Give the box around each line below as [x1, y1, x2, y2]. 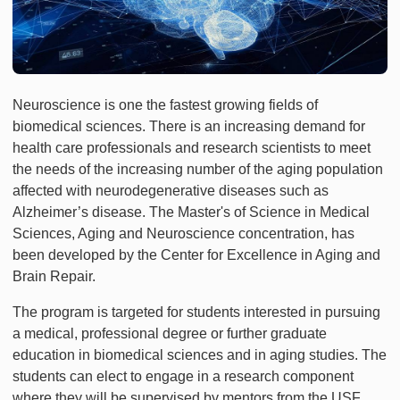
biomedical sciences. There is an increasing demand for [12, 118, 365, 134]
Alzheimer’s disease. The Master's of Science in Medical [12, 204, 370, 220]
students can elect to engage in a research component [12, 368, 354, 384]
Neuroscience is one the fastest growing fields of [12, 96, 318, 112]
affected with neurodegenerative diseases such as [12, 182, 329, 198]
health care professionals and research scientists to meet [12, 139, 371, 155]
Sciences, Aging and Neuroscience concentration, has [12, 225, 354, 241]
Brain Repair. [12, 268, 96, 284]
